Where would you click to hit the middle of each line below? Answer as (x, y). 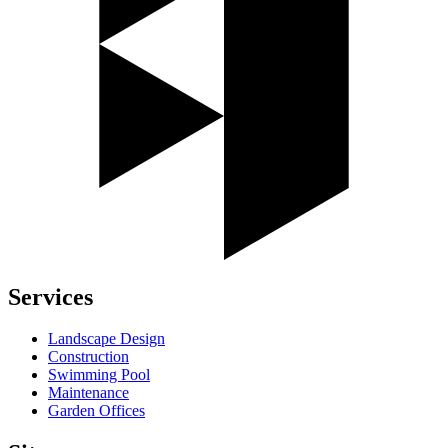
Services (50, 296)
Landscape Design (106, 339)
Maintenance (88, 393)
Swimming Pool (99, 375)
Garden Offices (96, 411)
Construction (88, 357)
